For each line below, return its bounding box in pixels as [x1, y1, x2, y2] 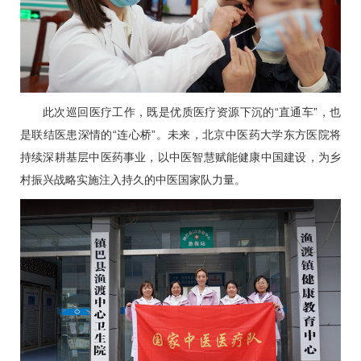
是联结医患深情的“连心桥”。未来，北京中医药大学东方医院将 [20, 127, 341, 141]
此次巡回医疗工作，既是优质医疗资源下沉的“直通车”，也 [43, 105, 341, 118]
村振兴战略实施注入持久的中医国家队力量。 [20, 172, 246, 186]
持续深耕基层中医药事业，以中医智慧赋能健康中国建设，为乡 [20, 150, 341, 164]
